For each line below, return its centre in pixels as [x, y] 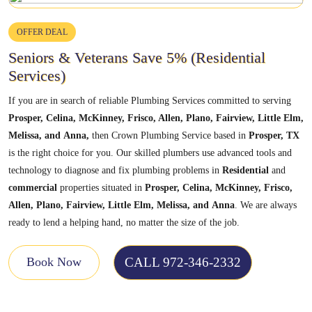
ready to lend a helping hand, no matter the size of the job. [124, 222]
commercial [33, 187]
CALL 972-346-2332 [183, 262]
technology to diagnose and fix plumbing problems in [115, 170]
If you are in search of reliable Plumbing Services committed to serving [150, 100]
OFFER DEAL [42, 32]
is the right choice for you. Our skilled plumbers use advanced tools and [150, 153]
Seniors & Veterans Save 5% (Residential [137, 57]
